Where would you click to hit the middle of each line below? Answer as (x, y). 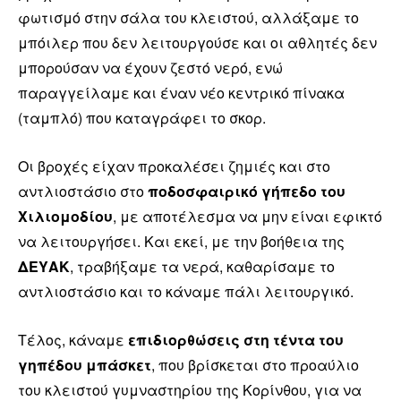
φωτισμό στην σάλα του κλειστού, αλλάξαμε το (188, 17)
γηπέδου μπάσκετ (85, 364)
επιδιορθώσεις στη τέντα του (236, 339)
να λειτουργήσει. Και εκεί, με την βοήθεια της (181, 241)
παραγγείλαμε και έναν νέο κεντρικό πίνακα (181, 92)
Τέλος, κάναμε (73, 339)
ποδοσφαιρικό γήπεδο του (247, 191)
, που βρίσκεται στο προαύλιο (255, 364)
